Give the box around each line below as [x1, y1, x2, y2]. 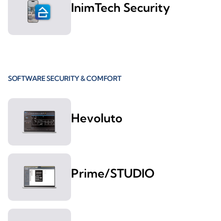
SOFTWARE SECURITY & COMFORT [8, 74, 121, 83]
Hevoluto [71, 110, 122, 126]
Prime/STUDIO [71, 166, 154, 181]
